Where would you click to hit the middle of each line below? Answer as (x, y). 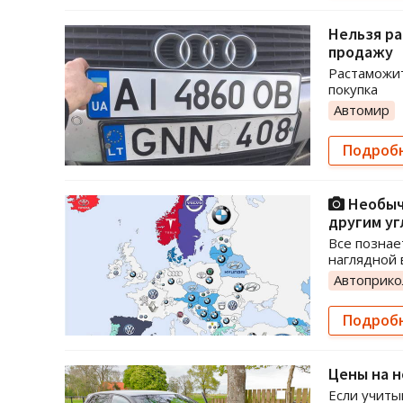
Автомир (362, 110)
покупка (353, 89)
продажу (361, 52)
